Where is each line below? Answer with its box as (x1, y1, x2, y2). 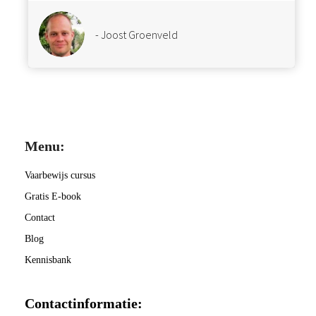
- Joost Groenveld (95, 27, 178, 42)
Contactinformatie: (25, 296, 142, 312)
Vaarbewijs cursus (25, 170, 95, 181)
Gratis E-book (25, 191, 81, 202)
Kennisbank (25, 255, 71, 266)
